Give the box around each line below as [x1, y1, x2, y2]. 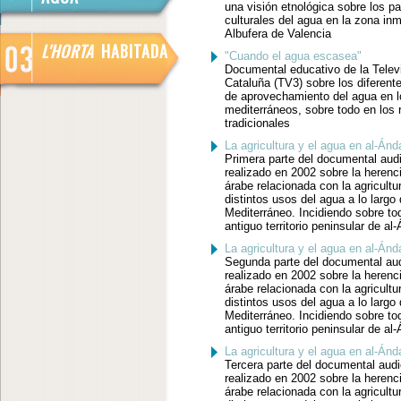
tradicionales [224, 116, 290, 130]
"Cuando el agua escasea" [224, 49, 362, 63]
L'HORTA [40, 39, 94, 63]
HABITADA [96, 39, 168, 63]
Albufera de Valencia [224, 27, 331, 40]
